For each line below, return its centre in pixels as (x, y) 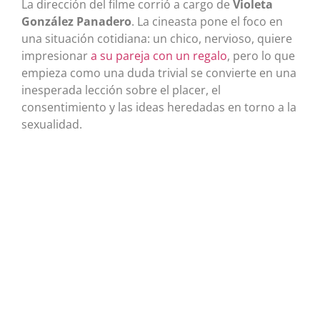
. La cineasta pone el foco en (207, 21)
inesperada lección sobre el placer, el (121, 90)
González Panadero (76, 21)
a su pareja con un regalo (159, 56)
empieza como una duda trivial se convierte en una (159, 73)
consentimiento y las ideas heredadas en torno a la (159, 107)
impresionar (56, 56)
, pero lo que (261, 56)
